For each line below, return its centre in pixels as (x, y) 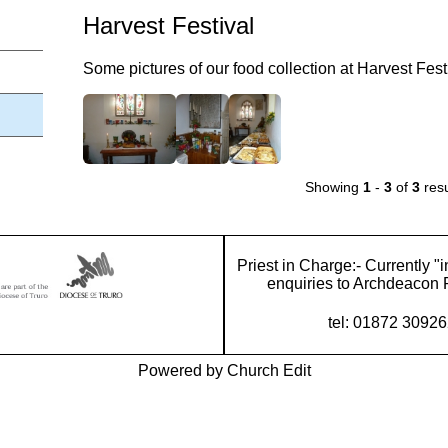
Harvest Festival (168, 25)
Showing (333, 186)
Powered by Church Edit (224, 370)
